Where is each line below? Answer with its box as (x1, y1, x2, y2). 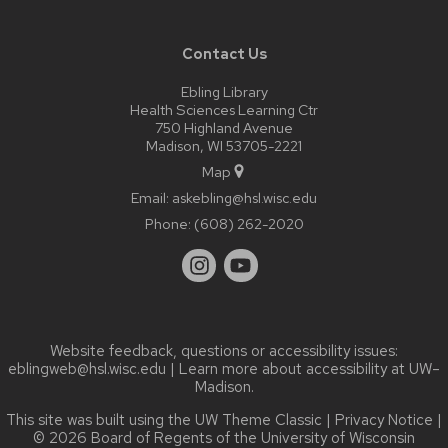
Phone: (144, 213, 194, 233)
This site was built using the (6, 409, 195, 430)
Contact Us (181, 43, 267, 63)
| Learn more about (166, 358, 306, 379)
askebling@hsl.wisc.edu (172, 187, 317, 207)
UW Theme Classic (195, 409, 322, 430)
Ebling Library (180, 81, 268, 101)
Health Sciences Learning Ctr (130, 99, 318, 119)
